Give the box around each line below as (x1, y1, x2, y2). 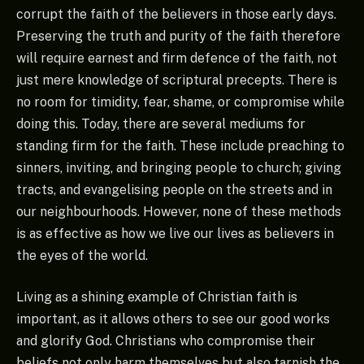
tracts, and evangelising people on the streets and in (16, 181, 332, 197)
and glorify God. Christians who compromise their (16, 333, 315, 349)
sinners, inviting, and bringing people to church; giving (16, 159, 341, 175)
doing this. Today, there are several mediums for (16, 115, 305, 132)
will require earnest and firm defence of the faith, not (16, 50, 337, 66)
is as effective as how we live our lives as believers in (16, 225, 334, 241)
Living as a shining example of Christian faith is (16, 289, 297, 305)
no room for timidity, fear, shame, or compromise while (16, 93, 344, 110)
